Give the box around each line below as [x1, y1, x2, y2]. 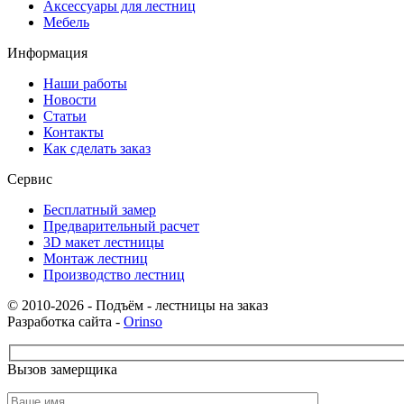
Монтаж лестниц [43, 250, 148, 266]
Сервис [7, 170, 52, 187]
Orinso [124, 313, 162, 329]
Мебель [43, 14, 89, 30]
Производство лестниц [43, 266, 185, 282]
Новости [43, 91, 96, 107]
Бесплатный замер [43, 201, 156, 217]
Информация [7, 44, 87, 60]
